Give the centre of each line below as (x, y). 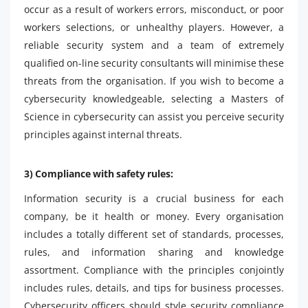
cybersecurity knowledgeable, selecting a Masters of (154, 98)
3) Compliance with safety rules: (99, 173)
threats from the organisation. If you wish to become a (154, 80)
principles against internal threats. (103, 134)
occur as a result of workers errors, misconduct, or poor (154, 9)
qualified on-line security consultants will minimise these (154, 63)
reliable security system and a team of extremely (154, 45)
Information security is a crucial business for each (154, 198)
